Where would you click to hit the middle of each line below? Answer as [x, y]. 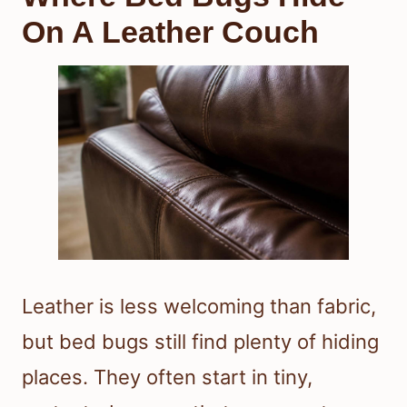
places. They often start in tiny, [167, 377]
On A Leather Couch [170, 32]
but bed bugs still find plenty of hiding [200, 341]
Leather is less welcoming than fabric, [199, 306]
